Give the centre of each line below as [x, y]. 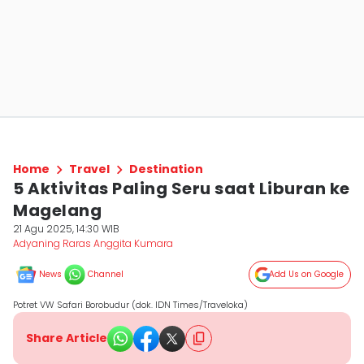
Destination [166, 169]
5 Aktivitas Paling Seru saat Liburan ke [182, 188]
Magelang [57, 210]
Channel [106, 274]
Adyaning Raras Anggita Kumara [93, 243]
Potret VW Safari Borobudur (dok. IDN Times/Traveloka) [130, 305]
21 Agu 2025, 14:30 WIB [66, 229]
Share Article [67, 338]
